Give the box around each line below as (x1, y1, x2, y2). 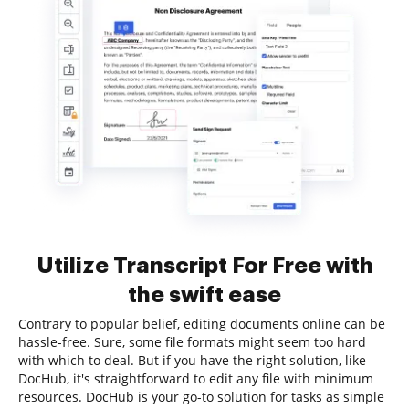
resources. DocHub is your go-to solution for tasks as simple (18, 388, 384, 405)
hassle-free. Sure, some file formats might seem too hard (18, 333, 366, 351)
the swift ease (128, 284, 281, 306)
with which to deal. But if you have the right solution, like (18, 351, 366, 369)
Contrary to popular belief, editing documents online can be (18, 315, 385, 332)
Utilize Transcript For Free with (36, 255, 373, 277)
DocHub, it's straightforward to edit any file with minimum (18, 370, 373, 387)
